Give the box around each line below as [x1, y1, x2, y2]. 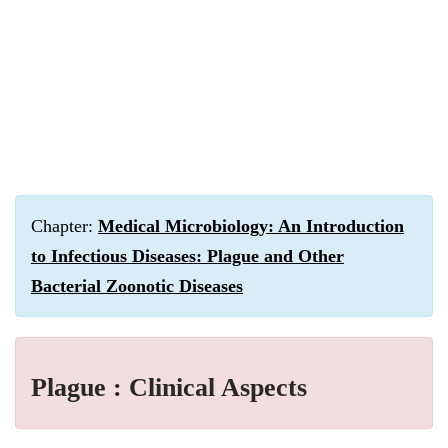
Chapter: [31, 216, 98, 236]
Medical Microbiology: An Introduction [98, 216, 404, 236]
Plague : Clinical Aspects [31, 373, 307, 402]
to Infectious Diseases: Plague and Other [31, 246, 344, 266]
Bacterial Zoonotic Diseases [31, 276, 243, 296]
